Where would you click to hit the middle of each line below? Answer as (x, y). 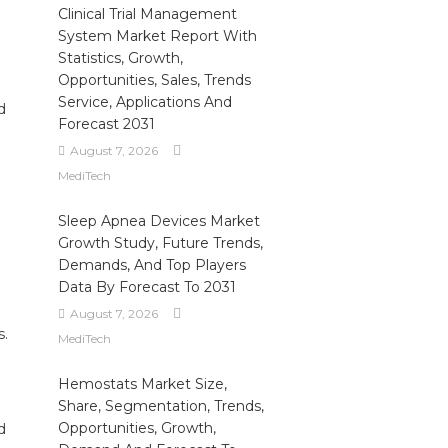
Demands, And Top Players (151, 265)
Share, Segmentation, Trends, (160, 406)
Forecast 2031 (106, 124)
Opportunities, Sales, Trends (154, 80)
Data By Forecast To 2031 (146, 287)
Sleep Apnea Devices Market (158, 221)
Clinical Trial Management (147, 14)
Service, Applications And (144, 102)
